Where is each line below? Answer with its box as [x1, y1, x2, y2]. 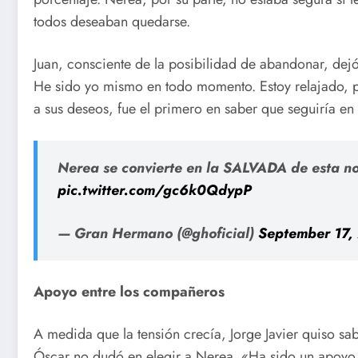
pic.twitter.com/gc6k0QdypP [58, 179, 252, 201]
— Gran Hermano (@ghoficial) [58, 222, 258, 244]
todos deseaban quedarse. [34, 10, 190, 32]
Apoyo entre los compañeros [34, 280, 225, 302]
